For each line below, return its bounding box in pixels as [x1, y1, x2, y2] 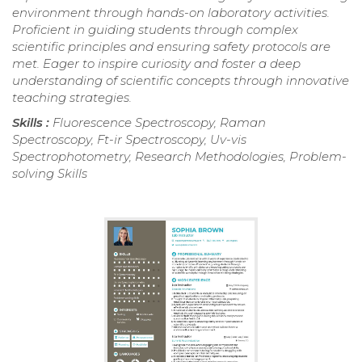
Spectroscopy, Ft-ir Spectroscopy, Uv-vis [12, 131, 246, 147]
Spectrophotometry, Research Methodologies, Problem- [12, 148, 347, 164]
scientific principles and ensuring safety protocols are [12, 38, 330, 54]
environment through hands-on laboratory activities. [12, 4, 330, 20]
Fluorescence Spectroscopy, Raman [53, 114, 266, 130]
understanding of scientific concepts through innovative [12, 72, 349, 88]
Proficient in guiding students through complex [12, 21, 298, 37]
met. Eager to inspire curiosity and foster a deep [12, 55, 301, 71]
